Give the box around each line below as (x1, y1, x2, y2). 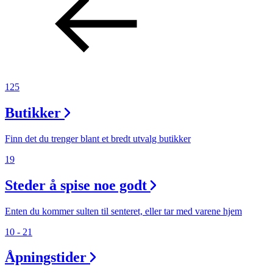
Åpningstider (5, 249, 87, 266)
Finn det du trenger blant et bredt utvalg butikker (5, 133, 191, 144)
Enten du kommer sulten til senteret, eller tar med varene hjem (5, 205, 242, 216)
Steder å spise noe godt (5, 177, 147, 193)
